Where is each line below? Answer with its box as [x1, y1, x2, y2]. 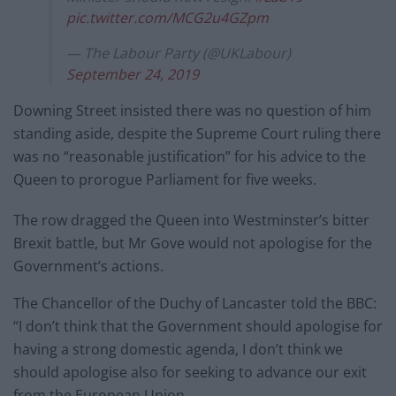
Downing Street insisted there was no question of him [13, 100, 371, 120]
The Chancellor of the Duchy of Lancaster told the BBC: [13, 293, 377, 313]
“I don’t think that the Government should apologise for [13, 316, 383, 336]
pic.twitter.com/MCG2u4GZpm [66, 7, 269, 27]
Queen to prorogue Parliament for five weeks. [13, 169, 316, 189]
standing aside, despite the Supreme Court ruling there [13, 123, 381, 143]
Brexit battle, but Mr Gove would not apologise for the [13, 232, 372, 253]
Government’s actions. [13, 255, 164, 276]
